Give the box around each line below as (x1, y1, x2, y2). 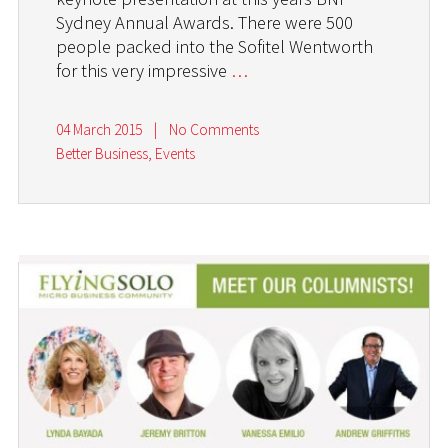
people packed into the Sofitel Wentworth (56, 35, 374, 59)
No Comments (168, 120, 259, 140)
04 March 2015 (56, 120, 143, 140)
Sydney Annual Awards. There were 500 (56, 11, 354, 35)
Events (155, 144, 196, 164)
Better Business (56, 144, 149, 164)
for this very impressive (56, 59, 232, 83)
